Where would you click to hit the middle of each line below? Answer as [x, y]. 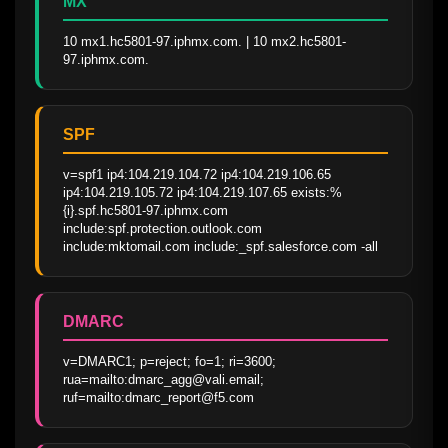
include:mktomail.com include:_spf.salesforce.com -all [220, 246]
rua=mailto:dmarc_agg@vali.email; [163, 379]
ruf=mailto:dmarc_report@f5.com [158, 397]
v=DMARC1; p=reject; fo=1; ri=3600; [169, 361]
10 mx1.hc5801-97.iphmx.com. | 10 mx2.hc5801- [204, 41]
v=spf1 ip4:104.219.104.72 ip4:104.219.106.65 [197, 174]
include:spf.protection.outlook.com [162, 228]
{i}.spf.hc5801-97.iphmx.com [145, 210]
